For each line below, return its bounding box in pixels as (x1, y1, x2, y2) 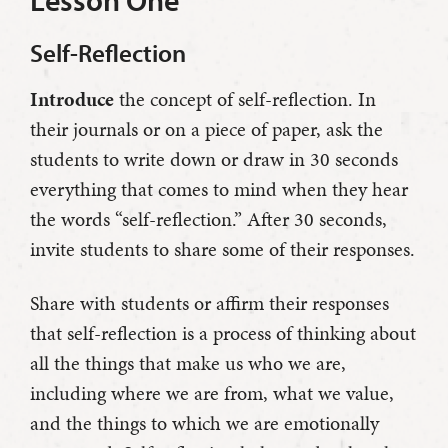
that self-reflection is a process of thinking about (30, 319, 416, 348)
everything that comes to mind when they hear (30, 175, 408, 204)
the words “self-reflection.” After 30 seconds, (30, 205, 387, 234)
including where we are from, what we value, (30, 379, 394, 408)
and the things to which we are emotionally (30, 409, 379, 438)
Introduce (30, 85, 114, 114)
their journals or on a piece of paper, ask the (30, 115, 383, 144)
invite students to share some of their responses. (30, 235, 415, 264)
